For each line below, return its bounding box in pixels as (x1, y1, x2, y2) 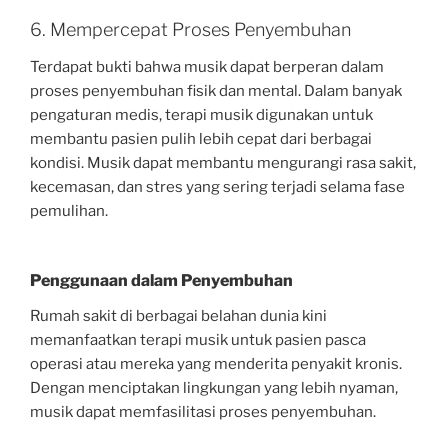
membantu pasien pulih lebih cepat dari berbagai (30, 130, 372, 149)
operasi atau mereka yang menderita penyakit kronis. (30, 354, 402, 373)
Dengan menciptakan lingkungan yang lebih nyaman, (30, 378, 398, 397)
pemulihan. (30, 202, 108, 221)
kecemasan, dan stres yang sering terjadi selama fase (30, 178, 405, 197)
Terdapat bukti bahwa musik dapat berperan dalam (30, 58, 384, 77)
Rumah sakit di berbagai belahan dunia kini (30, 306, 327, 325)
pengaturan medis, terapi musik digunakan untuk (30, 106, 373, 125)
